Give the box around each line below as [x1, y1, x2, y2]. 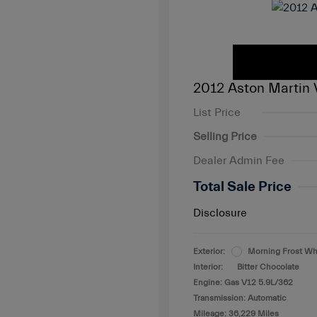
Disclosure [193, 207, 247, 219]
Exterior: [193, 246, 225, 256]
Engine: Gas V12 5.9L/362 [193, 277, 293, 287]
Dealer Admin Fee [193, 154, 284, 167]
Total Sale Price [193, 178, 292, 195]
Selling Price [193, 130, 257, 143]
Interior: [193, 262, 223, 272]
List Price [193, 106, 241, 119]
